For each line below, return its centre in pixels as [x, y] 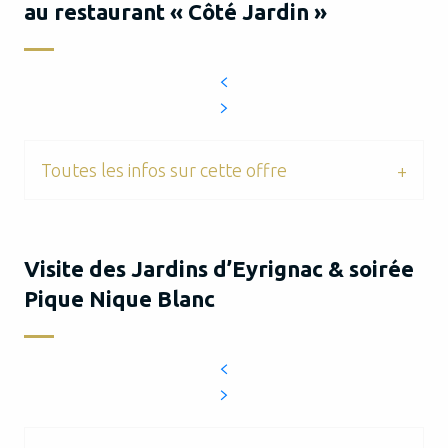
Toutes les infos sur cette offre [164, 170]
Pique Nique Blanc [119, 298]
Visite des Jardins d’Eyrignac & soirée [219, 268]
